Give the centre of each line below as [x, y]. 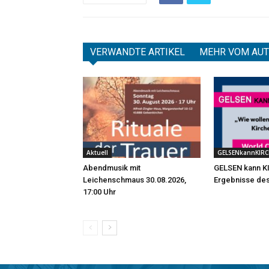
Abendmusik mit [112, 168]
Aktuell [97, 152]
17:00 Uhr [99, 192]
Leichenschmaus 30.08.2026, [134, 180]
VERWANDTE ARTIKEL [138, 52]
